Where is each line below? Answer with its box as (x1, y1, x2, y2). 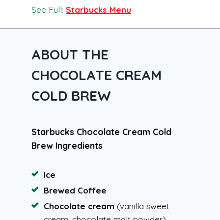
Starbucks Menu (66, 4, 131, 15)
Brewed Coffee (44, 185, 107, 195)
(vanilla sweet (114, 200, 169, 211)
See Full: (31, 4, 66, 15)
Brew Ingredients (31, 139, 103, 151)
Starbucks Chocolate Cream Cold (31, 126, 171, 137)
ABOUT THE (31, 45, 109, 63)
